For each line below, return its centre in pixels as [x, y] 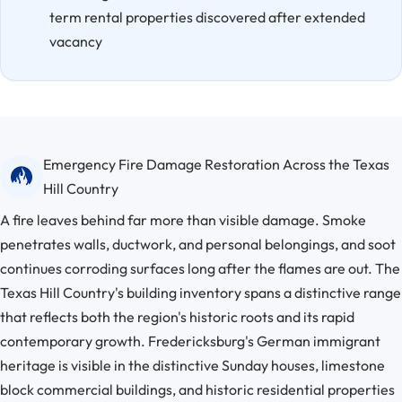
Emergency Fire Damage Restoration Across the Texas [216, 164]
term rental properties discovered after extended [207, 17]
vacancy [75, 41]
